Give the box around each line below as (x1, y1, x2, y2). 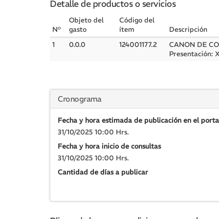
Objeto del (69, 16, 104, 24)
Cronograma (58, 94, 101, 104)
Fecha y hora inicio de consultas (58, 142, 161, 151)
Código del (119, 16, 154, 24)
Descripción (169, 25, 207, 34)
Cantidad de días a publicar (58, 168, 148, 176)
